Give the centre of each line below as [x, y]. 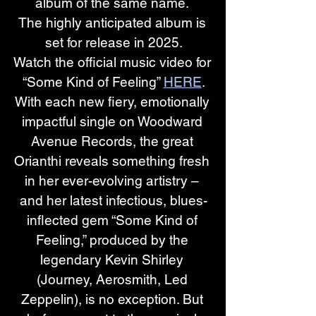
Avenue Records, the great [114, 141]
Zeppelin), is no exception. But [114, 299]
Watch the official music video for [114, 62]
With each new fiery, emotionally [114, 102]
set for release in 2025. [114, 42]
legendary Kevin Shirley [114, 260]
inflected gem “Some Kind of [114, 220]
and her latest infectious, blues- [114, 200]
